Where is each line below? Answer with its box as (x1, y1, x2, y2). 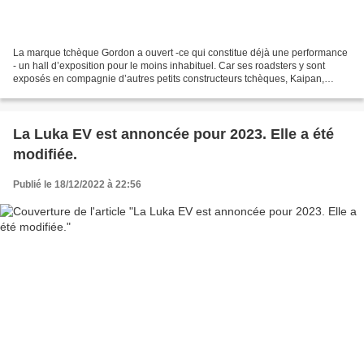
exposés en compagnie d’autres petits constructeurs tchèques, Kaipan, (13, 73, 324, 85)
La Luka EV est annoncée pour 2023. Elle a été (13, 126, 334, 143)
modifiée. (13, 146, 77, 163)
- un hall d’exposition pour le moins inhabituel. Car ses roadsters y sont (13, 60, 325, 72)
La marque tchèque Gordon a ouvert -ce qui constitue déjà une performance (13, 47, 348, 59)
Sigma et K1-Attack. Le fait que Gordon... (13, 86, 191, 98)
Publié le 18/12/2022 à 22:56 (13, 179, 141, 191)
